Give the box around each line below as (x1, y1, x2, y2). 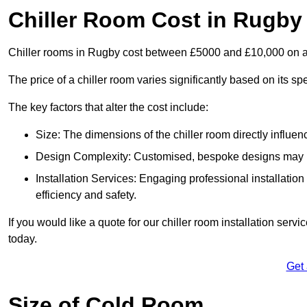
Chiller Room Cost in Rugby (8, 8, 302, 33)
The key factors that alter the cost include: (8, 101, 208, 114)
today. (8, 233, 37, 245)
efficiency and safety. (36, 189, 136, 201)
